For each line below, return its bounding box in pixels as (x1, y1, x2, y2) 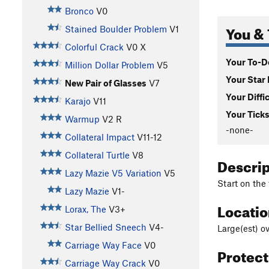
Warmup (64, 113, 100, 125)
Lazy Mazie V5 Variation (64, 168, 162, 179)
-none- (226, 124, 253, 135)
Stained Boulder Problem (64, 23, 167, 35)
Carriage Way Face (64, 240, 142, 251)
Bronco (64, 5, 94, 17)
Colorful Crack (64, 41, 124, 53)
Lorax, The (64, 204, 106, 215)
